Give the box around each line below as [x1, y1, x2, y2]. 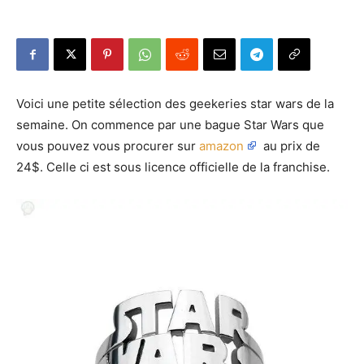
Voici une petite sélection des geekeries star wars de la [16, 96, 334, 111]
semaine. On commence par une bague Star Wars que [16, 117, 324, 132]
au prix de [260, 138, 320, 154]
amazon [199, 138, 244, 154]
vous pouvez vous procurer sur [16, 138, 199, 154]
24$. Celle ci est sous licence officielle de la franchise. [16, 159, 330, 175]
